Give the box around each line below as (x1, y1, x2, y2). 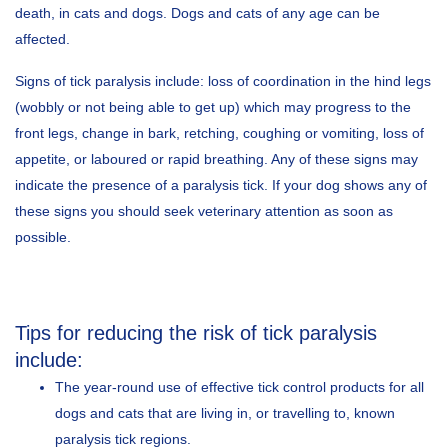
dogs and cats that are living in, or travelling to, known (55, 404, 395, 421)
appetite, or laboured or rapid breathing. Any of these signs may (15, 150, 418, 167)
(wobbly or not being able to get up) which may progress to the (15, 98, 411, 115)
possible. (15, 228, 71, 245)
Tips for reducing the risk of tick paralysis (15, 321, 377, 344)
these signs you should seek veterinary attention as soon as (15, 202, 393, 219)
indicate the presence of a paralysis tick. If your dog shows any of (15, 176, 427, 193)
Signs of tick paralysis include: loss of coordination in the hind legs (15, 72, 431, 89)
